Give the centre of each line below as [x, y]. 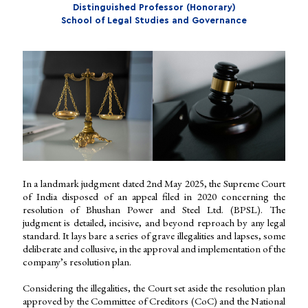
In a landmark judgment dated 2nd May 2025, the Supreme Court [154, 184]
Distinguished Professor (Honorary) [154, 7]
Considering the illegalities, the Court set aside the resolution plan [154, 288]
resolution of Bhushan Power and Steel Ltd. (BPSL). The [154, 210]
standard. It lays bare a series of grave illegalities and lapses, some [154, 236]
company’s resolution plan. [77, 262]
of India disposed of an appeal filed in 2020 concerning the [154, 197]
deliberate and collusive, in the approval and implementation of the [154, 249]
